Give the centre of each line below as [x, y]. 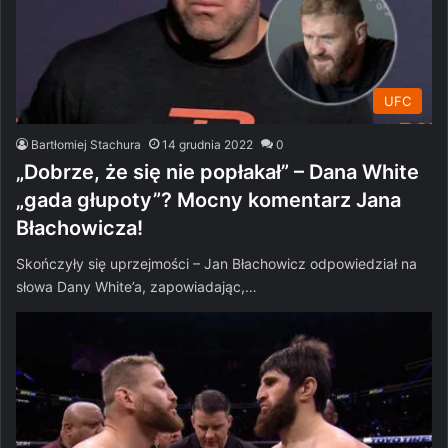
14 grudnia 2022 [207, 144]
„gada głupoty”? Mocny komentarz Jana [208, 199]
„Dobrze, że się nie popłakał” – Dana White [217, 171]
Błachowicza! [79, 227]
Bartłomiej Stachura [86, 144]
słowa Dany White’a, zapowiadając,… [136, 286]
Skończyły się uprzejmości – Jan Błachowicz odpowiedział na [216, 263]
